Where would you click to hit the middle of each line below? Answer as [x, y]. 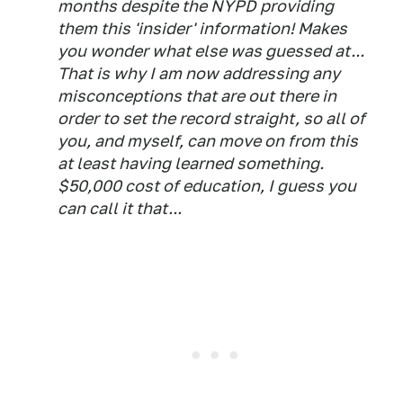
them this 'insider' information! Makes [202, 28]
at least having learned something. [191, 163]
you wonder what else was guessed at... [211, 51]
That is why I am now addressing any [199, 73]
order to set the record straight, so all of [211, 118]
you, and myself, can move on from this [208, 141]
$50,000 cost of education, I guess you [207, 186]
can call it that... [120, 208]
